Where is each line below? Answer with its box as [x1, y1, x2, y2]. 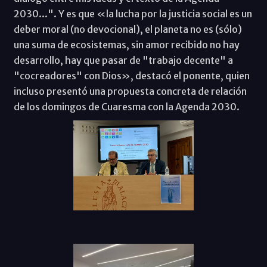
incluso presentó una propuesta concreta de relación [13, 85, 247, 97]
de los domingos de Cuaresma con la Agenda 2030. [13, 100, 240, 113]
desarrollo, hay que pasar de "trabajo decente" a [13, 54, 233, 66]
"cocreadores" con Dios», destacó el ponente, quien [13, 69, 250, 82]
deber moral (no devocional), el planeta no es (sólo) [13, 23, 242, 35]
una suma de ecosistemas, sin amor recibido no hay [13, 38, 240, 51]
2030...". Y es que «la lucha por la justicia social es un [13, 7, 252, 20]
